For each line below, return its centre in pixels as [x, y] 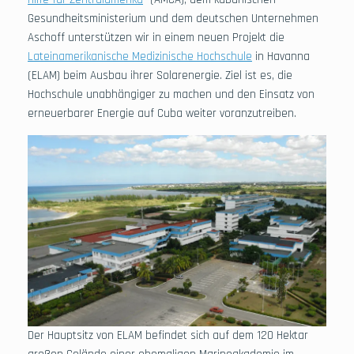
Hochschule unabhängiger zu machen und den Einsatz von [171, 94]
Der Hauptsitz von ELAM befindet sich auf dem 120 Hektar [168, 335]
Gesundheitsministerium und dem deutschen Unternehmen [173, 18]
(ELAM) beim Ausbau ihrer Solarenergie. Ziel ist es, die [160, 75]
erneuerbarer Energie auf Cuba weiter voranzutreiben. [162, 113]
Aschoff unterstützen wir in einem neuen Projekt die [156, 37]
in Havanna [281, 56]
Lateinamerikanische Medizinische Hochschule [140, 56]
